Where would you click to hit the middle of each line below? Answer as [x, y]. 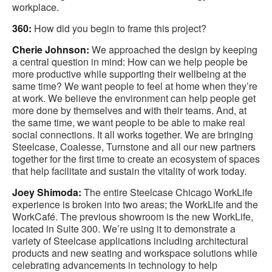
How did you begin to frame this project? [119, 29]
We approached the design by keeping [173, 50]
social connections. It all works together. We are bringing [133, 135]
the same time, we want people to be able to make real [129, 123]
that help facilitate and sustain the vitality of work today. [129, 171]
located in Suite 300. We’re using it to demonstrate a [124, 229]
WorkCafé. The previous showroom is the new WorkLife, [133, 217]
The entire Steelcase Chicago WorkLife [167, 192]
